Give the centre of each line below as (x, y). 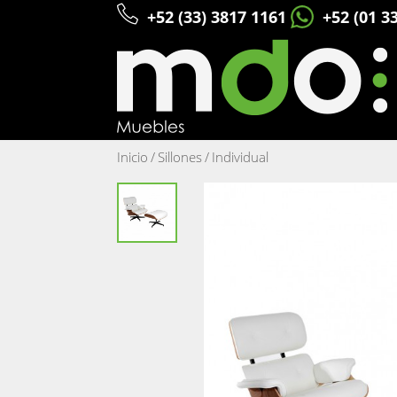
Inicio (132, 157)
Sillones (180, 157)
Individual (240, 157)
